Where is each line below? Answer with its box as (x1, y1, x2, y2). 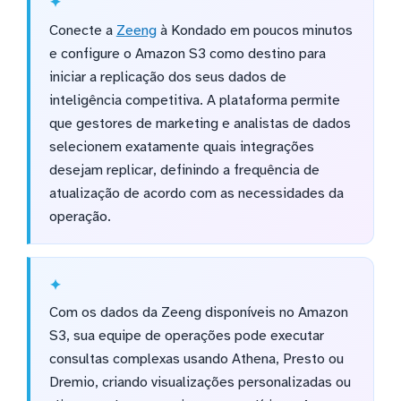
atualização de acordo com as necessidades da (48, 183, 344, 202)
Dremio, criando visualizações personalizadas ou (48, 373, 351, 392)
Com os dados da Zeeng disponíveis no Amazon (48, 303, 348, 322)
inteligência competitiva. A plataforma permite (48, 90, 340, 109)
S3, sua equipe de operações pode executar (48, 327, 324, 346)
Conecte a (48, 21, 116, 39)
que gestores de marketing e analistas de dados (48, 114, 351, 132)
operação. (48, 207, 111, 226)
